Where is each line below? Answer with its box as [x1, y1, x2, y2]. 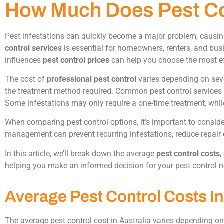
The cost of [5, 74, 47, 84]
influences [5, 55, 43, 65]
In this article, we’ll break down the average [5, 148, 156, 158]
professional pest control [47, 74, 136, 84]
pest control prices [43, 55, 109, 65]
